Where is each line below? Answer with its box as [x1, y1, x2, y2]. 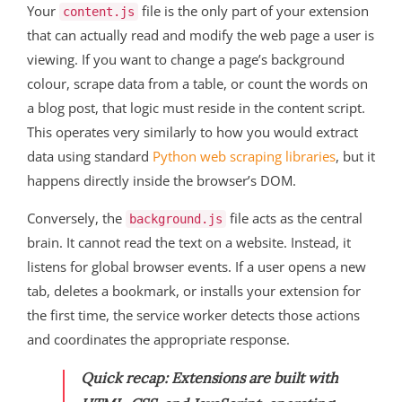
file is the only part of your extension [138, 2, 369, 20]
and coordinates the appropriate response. [27, 330, 290, 348]
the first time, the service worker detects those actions [27, 306, 360, 324]
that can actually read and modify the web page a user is [27, 26, 374, 44]
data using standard [27, 147, 153, 165]
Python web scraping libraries [153, 147, 336, 165]
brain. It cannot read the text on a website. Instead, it [27, 233, 351, 251]
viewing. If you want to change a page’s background [27, 50, 345, 68]
